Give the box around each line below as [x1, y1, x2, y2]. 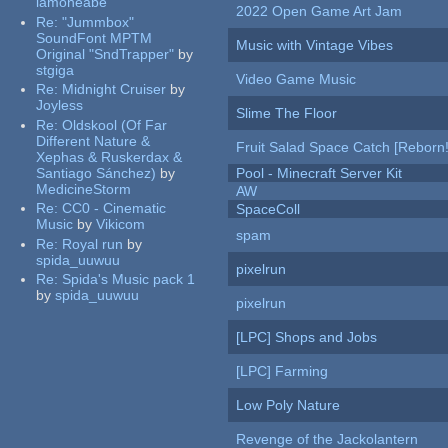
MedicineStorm [36, 180, 132, 197]
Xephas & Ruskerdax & [36, 148, 183, 165]
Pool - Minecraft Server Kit [236, 165, 403, 182]
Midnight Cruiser [62, 81, 167, 98]
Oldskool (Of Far [62, 116, 168, 133]
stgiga [36, 61, 75, 78]
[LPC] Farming [236, 363, 329, 380]
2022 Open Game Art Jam [236, 3, 403, 20]
